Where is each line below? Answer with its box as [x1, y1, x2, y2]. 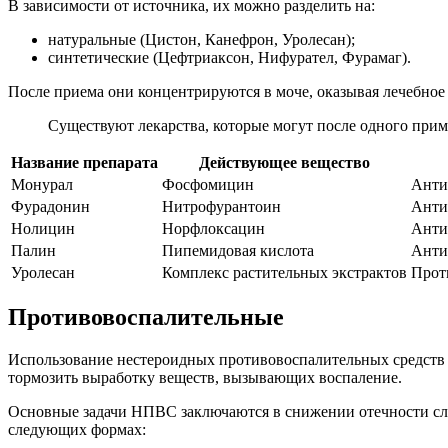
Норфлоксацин [162, 219, 265, 237]
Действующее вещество [199, 153, 370, 171]
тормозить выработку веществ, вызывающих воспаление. [8, 369, 402, 387]
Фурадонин [11, 197, 90, 215]
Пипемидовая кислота [162, 241, 314, 259]
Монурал [11, 175, 73, 193]
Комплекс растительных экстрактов [162, 263, 407, 281]
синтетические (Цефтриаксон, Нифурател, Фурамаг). [48, 48, 411, 66]
